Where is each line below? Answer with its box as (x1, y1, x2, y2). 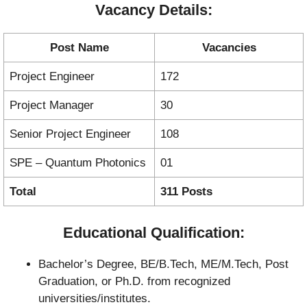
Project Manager (10, 99, 94, 112)
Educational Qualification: (62, 223, 245, 241)
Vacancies (201, 41, 256, 55)
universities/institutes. (38, 291, 151, 305)
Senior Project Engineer (10, 127, 131, 141)
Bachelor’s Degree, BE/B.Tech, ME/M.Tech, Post (38, 257, 288, 271)
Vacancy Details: (95, 1, 212, 19)
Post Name (49, 41, 109, 55)
